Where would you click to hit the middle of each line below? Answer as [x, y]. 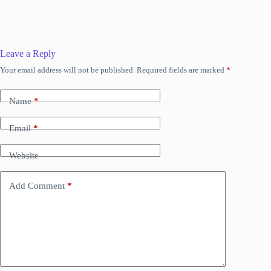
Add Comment [37, 186]
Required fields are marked [181, 70]
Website [24, 156]
